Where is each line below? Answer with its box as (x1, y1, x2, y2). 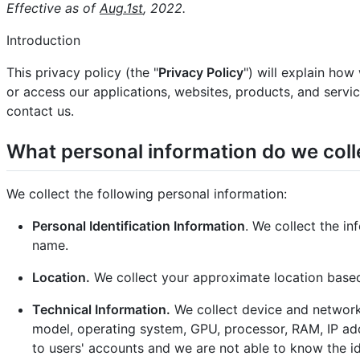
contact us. (6, 103, 74, 120)
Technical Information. (32, 301, 170, 317)
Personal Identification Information (32, 217, 245, 234)
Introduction (6, 32, 80, 49)
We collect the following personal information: (6, 185, 287, 202)
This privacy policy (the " (6, 64, 158, 81)
